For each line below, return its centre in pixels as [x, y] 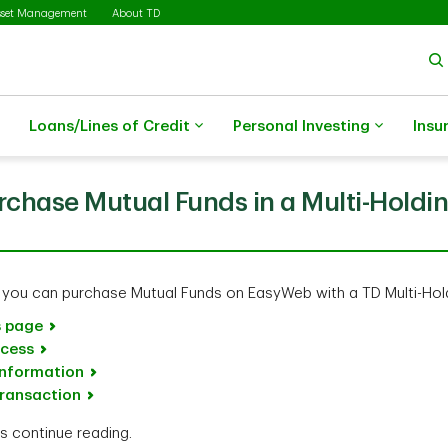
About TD [136, 13]
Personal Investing [301, 126]
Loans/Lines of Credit [109, 126]
